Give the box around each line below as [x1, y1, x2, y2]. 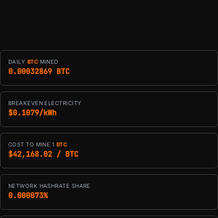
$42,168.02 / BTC [8, 148, 78, 159]
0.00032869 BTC [8, 66, 70, 76]
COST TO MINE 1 [8, 141, 56, 148]
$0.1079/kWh [8, 107, 56, 118]
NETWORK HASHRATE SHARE [8, 182, 91, 189]
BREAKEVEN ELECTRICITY [8, 99, 82, 107]
